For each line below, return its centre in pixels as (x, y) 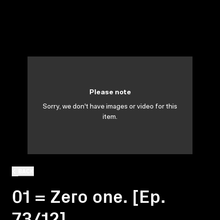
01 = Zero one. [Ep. (89, 195)
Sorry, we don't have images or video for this (110, 107)
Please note (110, 93)
